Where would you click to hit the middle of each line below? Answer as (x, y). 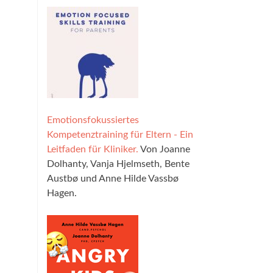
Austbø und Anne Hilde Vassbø (113, 179)
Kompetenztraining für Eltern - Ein (120, 135)
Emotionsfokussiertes (93, 120)
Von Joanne (164, 149)
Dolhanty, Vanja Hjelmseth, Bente (118, 164)
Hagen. (62, 193)
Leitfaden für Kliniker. (93, 149)
